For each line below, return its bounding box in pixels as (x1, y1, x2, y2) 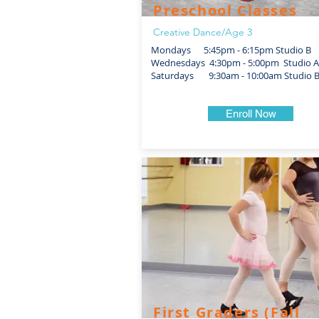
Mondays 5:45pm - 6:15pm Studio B (151, 43, 311, 56)
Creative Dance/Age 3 (153, 26, 252, 38)
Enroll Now (225, 108, 276, 120)
